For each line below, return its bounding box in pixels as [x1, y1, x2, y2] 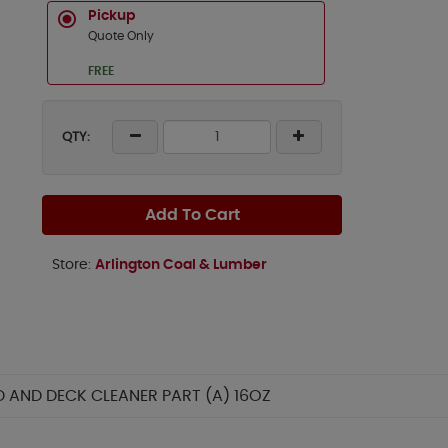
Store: [52, 258, 95, 272]
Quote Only [88, 30, 154, 42]
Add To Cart [144, 207, 240, 223]
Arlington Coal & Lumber [95, 258, 267, 272]
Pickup [88, 9, 135, 23]
